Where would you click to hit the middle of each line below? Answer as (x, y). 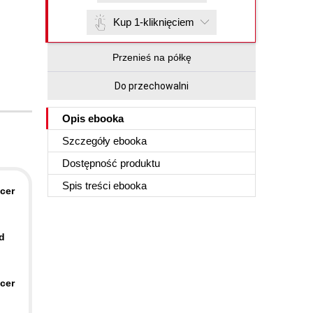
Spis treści (88, 185)
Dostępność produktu (111, 163)
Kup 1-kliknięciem (154, 22)
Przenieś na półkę (152, 57)
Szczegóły (88, 141)
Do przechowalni (152, 86)
